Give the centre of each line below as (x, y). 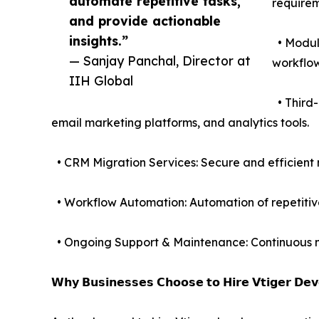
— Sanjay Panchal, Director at (160, 60)
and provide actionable (145, 20)
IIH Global (101, 80)
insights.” (99, 40)
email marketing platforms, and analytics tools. (180, 122)
